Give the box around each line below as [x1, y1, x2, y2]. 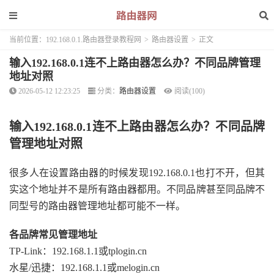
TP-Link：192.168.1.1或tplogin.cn [9, 246, 147, 256]
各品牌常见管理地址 [9, 229, 97, 240]
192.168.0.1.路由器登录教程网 [46, 35, 141, 44]
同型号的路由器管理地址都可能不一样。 [9, 201, 185, 211]
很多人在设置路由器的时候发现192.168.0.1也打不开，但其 [9, 168, 265, 178]
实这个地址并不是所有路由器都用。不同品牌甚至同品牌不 [9, 184, 265, 194]
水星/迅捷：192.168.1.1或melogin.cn [9, 262, 160, 273]
